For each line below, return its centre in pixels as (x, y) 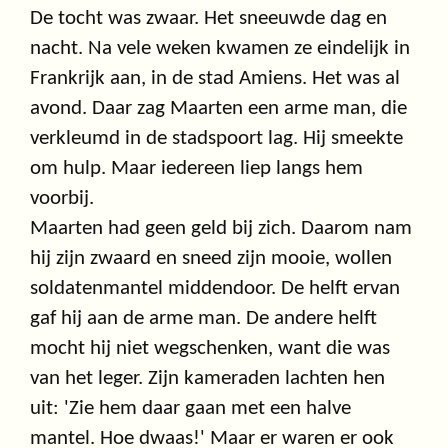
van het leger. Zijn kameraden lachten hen (207, 379)
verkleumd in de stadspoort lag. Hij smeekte (216, 139)
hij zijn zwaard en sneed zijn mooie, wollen (211, 259)
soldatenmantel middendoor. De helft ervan (215, 289)
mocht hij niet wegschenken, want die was (210, 349)
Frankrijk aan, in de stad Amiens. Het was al (215, 79)
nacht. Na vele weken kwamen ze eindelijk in (220, 49)
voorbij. (62, 199)
